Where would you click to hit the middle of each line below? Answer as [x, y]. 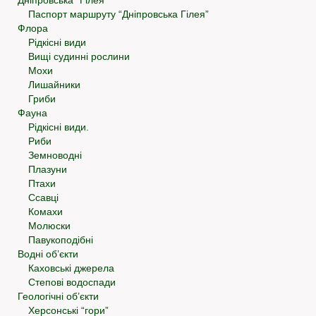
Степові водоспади [72, 282]
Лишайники [54, 85]
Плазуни [48, 170]
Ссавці [43, 198]
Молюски [49, 226]
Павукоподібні [61, 240]
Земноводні [55, 156]
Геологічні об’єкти [58, 297]
